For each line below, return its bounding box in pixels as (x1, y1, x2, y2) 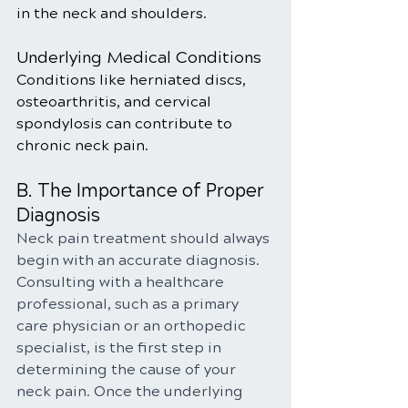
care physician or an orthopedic (16, 317, 250, 334)
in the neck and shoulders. (16, 5, 207, 22)
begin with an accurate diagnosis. (16, 251, 263, 269)
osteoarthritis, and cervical (16, 93, 215, 110)
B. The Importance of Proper (16, 179, 269, 202)
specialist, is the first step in (16, 339, 225, 356)
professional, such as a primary (16, 295, 242, 312)
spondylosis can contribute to (16, 115, 236, 132)
